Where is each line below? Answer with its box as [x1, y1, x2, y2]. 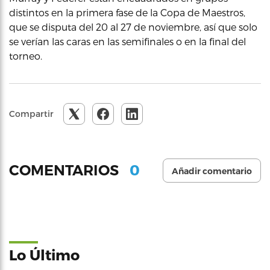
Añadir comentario [172, 165, 252, 177]
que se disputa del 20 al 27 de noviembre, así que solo [9, 20, 257, 33]
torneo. [9, 49, 42, 61]
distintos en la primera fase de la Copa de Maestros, [9, 6, 245, 18]
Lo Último [9, 245, 80, 263]
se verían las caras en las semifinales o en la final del [9, 35, 246, 47]
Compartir [9, 108, 54, 119]
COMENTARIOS [9, 162, 122, 180]
